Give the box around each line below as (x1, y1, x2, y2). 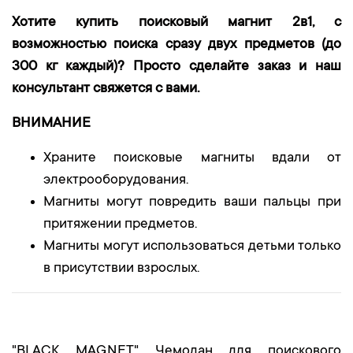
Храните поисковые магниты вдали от (43, 150, 341, 166)
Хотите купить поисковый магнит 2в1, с (12, 15, 341, 31)
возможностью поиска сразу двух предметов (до (12, 37, 341, 53)
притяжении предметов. (43, 217, 200, 232)
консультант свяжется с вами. (12, 81, 199, 97)
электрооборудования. (43, 173, 188, 188)
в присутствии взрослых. (43, 261, 199, 277)
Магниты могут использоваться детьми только (43, 239, 341, 255)
